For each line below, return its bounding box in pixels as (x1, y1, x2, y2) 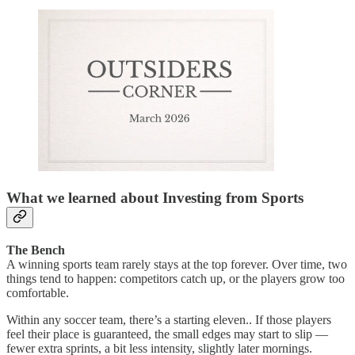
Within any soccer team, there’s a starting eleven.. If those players (6, 312, 331, 326)
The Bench (6, 242, 65, 257)
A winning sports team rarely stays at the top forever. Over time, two (6, 257, 347, 271)
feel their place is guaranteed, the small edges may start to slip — (6, 326, 328, 341)
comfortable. (6, 285, 69, 300)
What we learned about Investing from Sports (6, 189, 303, 206)
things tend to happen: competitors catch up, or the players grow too (6, 271, 345, 285)
